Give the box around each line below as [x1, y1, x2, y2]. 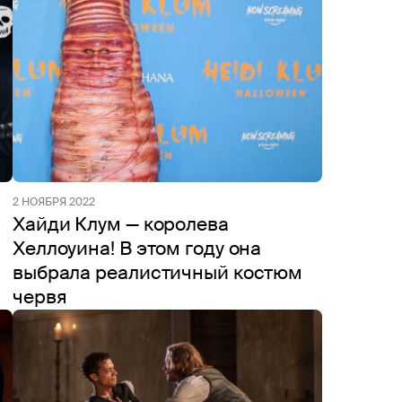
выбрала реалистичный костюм [13, 260, 303, 285]
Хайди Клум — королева [13, 212, 229, 237]
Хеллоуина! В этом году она [13, 236, 262, 261]
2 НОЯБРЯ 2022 [13, 195, 95, 209]
